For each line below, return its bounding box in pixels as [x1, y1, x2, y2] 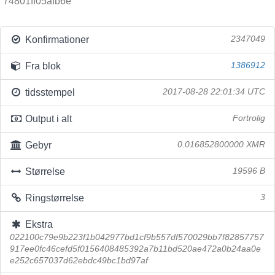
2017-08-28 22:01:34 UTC [163, 87, 265, 96]
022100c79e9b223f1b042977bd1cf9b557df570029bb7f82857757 [10, 233, 264, 242]
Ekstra [22, 219, 53, 230]
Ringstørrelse [22, 193, 84, 203]
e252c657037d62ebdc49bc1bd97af [10, 256, 148, 265]
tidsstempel [22, 87, 75, 98]
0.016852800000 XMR [177, 140, 265, 149]
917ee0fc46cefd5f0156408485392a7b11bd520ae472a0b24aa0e [10, 244, 261, 254]
